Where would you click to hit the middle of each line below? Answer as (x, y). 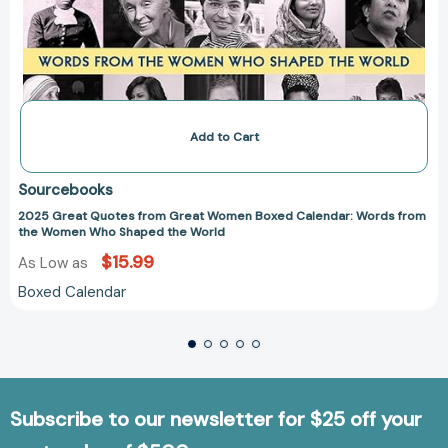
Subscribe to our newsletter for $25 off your (216, 419)
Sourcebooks (65, 190)
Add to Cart (224, 137)
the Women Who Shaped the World (121, 232)
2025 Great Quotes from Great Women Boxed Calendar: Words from (222, 216)
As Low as (55, 263)
